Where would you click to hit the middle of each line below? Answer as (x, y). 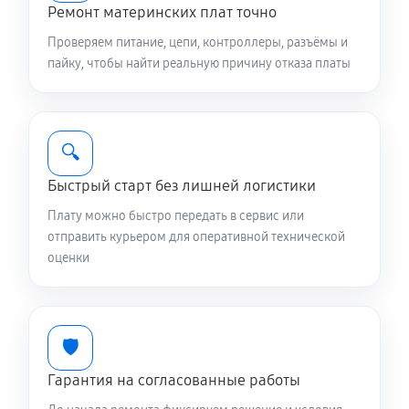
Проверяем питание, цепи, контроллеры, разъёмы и (198, 42)
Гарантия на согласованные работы (174, 380)
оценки (68, 258)
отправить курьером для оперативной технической (196, 237)
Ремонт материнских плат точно (162, 12)
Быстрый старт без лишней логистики (182, 186)
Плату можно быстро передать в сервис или (176, 216)
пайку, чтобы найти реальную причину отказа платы (199, 63)
